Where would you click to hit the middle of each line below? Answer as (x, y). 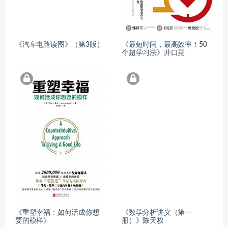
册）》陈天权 (143, 221)
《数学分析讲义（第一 (157, 213)
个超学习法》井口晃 (153, 53)
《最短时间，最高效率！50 (164, 45)
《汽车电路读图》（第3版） (60, 45)
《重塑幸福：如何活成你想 (58, 213)
